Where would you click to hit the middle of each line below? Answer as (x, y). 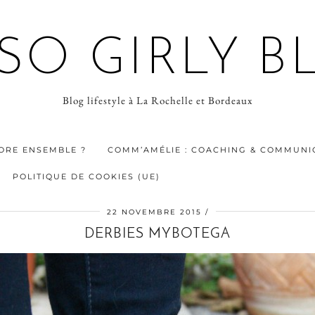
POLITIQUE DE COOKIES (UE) (86, 176)
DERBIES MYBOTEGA (157, 234)
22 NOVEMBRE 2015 (154, 212)
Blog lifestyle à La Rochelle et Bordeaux (157, 100)
